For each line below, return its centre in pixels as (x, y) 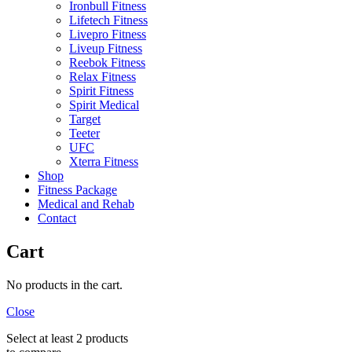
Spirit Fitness (101, 90)
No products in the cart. (64, 284)
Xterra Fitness (104, 161)
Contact (57, 218)
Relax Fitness (103, 76)
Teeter (84, 133)
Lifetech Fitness (108, 20)
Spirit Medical (104, 104)
